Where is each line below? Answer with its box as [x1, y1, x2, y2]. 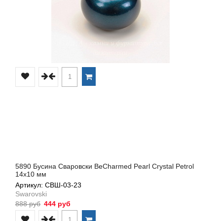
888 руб [15, 199, 40, 208]
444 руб [42, 199, 71, 208]
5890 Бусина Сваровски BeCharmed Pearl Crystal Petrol [15, 162, 194, 170]
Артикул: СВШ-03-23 [15, 181, 81, 189]
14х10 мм [15, 170, 46, 178]
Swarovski [15, 189, 47, 198]
